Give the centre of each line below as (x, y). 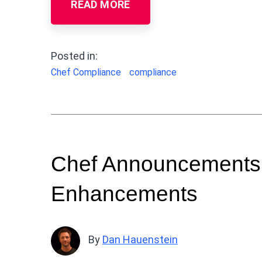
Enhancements (124, 194)
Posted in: (74, 56)
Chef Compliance (86, 72)
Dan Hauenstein (140, 240)
